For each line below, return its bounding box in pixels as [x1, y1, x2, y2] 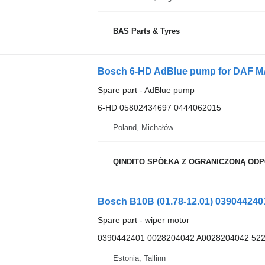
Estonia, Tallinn [112, 253, 166, 263]
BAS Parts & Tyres [112, 27, 180, 36]
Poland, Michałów [112, 123, 173, 132]
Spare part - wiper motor [97, 215, 189, 225]
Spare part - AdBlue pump [97, 85, 195, 95]
